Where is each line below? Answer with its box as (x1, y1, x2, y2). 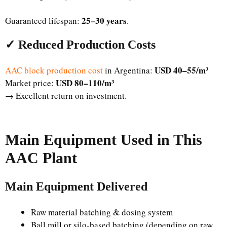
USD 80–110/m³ (56, 77, 114, 89)
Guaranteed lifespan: (5, 15, 82, 26)
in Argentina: (103, 64, 155, 76)
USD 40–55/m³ (155, 64, 208, 77)
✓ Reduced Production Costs (5, 38, 156, 51)
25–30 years (82, 14, 127, 27)
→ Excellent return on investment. (5, 90, 127, 101)
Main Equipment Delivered (5, 180, 147, 193)
